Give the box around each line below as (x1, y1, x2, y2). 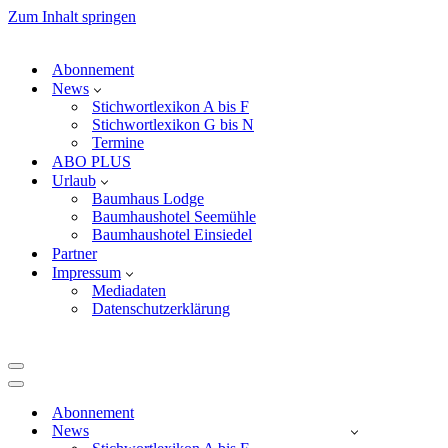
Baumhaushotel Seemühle (92, 208, 256, 225)
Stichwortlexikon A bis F (92, 98, 249, 115)
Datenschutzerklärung (92, 300, 230, 317)
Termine (92, 134, 144, 151)
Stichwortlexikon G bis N (92, 116, 254, 133)
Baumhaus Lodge (92, 190, 204, 207)
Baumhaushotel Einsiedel (92, 226, 252, 243)
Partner (52, 245, 97, 262)
